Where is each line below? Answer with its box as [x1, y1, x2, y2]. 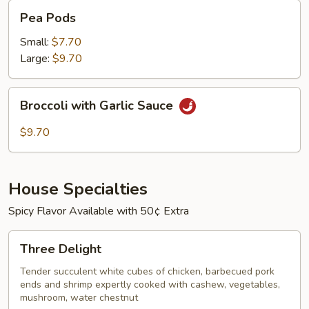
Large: [20, 51, 52, 66]
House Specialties [8, 178, 148, 200]
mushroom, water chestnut [20, 291, 138, 304]
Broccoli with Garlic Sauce [20, 97, 177, 114]
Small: [20, 34, 52, 50]
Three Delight [20, 241, 101, 257]
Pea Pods [20, 10, 76, 26]
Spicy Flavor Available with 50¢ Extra [8, 203, 189, 219]
